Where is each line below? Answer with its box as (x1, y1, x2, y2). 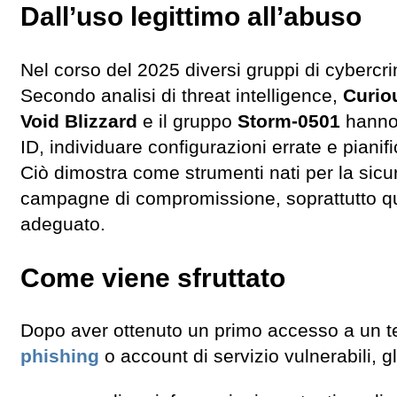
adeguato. (20, 213, 105, 235)
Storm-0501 (237, 110, 340, 132)
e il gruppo (137, 110, 237, 132)
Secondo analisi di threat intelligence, (20, 84, 343, 106)
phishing (20, 346, 99, 368)
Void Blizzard (20, 110, 137, 132)
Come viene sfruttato (20, 262, 285, 292)
